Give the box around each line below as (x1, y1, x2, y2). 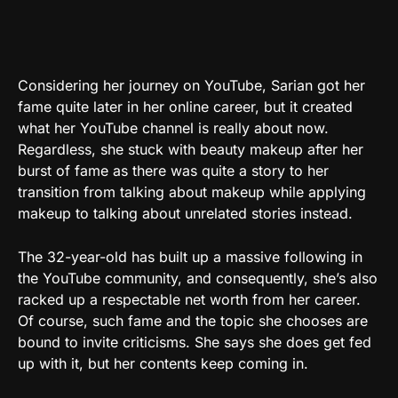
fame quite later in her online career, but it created (18, 97, 353, 115)
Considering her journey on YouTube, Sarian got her (18, 76, 365, 94)
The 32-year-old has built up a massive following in (18, 247, 362, 266)
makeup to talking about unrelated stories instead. (18, 203, 353, 222)
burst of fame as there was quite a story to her (18, 161, 329, 179)
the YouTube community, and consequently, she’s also (18, 268, 378, 287)
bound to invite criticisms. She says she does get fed (18, 332, 371, 351)
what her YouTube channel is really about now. (18, 118, 329, 137)
